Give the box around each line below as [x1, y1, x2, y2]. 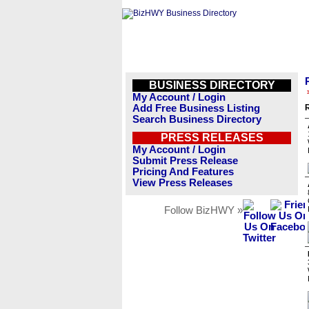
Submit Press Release [132, 155, 238, 166]
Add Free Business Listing [132, 103, 260, 114]
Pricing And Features [132, 166, 234, 177]
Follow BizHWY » [164, 205, 243, 216]
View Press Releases [132, 177, 232, 188]
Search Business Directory [132, 114, 261, 125]
